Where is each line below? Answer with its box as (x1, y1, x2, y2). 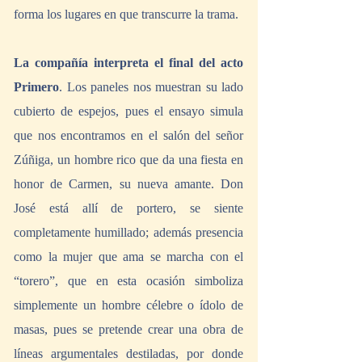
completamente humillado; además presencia (14, 225, 243, 240)
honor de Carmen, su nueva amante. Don (14, 177, 243, 192)
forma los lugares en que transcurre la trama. (14, 7, 242, 22)
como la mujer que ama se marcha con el (14, 250, 243, 264)
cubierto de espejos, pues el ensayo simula (14, 104, 243, 119)
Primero (14, 80, 59, 95)
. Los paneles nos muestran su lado (59, 80, 243, 95)
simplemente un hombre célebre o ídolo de (14, 298, 243, 313)
